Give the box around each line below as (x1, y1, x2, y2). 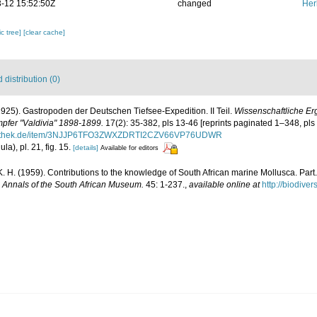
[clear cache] (23, 28, 66, 37)
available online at (189, 179, 260, 190)
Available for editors (100, 144, 158, 152)
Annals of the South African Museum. (2, 179, 144, 190)
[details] (73, 144, 98, 152)
